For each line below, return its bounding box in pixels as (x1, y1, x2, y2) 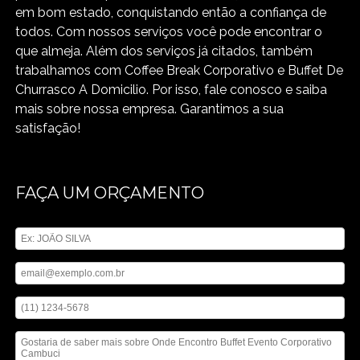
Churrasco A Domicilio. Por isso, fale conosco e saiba (15, 81, 328, 97)
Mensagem (15, 318, 67, 331)
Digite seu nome (15, 215, 92, 227)
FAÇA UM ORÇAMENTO (15, 182, 205, 202)
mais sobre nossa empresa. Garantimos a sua (15, 100, 284, 117)
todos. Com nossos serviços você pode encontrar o (15, 23, 323, 39)
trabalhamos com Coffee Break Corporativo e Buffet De (15, 62, 344, 78)
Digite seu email (15, 249, 90, 262)
